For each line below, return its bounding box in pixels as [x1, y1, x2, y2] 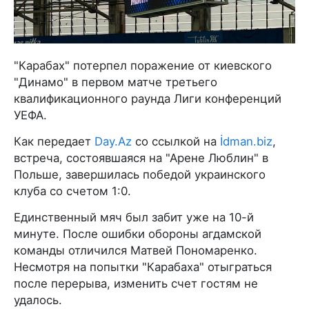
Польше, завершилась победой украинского [14, 167, 266, 181]
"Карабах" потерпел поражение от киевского [14, 58, 272, 72]
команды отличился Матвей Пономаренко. [14, 243, 257, 257]
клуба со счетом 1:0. [14, 183, 131, 198]
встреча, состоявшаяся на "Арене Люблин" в [14, 150, 268, 165]
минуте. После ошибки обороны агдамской [14, 226, 261, 241]
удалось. [14, 292, 62, 307]
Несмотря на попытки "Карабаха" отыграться [14, 259, 272, 274]
